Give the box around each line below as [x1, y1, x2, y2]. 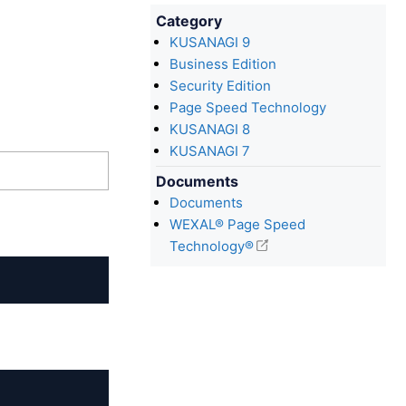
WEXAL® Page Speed [169, 216, 305, 233]
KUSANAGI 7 [169, 142, 250, 159]
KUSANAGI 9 [169, 34, 250, 51]
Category [156, 12, 222, 30]
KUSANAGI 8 [169, 121, 250, 138]
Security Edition [169, 77, 271, 94]
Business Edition [169, 55, 276, 72]
